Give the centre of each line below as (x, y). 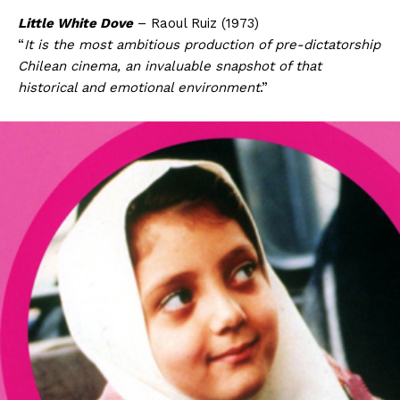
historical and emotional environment (139, 87)
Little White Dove (75, 23)
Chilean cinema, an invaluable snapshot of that (170, 66)
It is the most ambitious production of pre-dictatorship (202, 44)
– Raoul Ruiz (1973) (196, 23)
